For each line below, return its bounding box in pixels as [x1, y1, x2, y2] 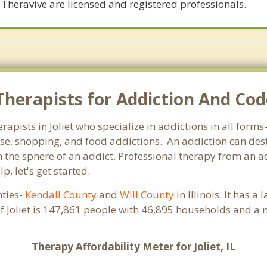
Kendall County [25, 188, 97, 201]
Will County [120, 188, 175, 201]
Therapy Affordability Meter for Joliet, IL [32, 240, 235, 253]
